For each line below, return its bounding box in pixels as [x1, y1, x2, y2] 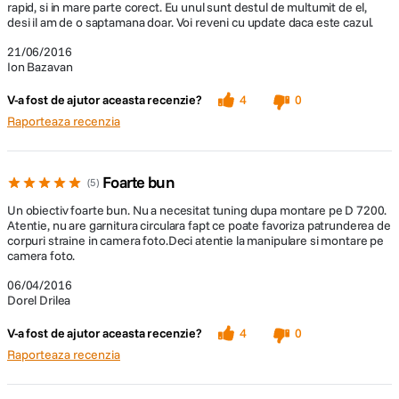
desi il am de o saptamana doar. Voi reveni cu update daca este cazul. [7, 14, 374, 30]
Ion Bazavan [7, 59, 73, 75]
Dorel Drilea [7, 292, 71, 308]
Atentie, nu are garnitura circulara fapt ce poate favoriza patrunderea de [7, 217, 391, 233]
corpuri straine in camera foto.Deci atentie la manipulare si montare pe [7, 232, 385, 248]
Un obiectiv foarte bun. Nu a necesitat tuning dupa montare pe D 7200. [7, 202, 387, 218]
